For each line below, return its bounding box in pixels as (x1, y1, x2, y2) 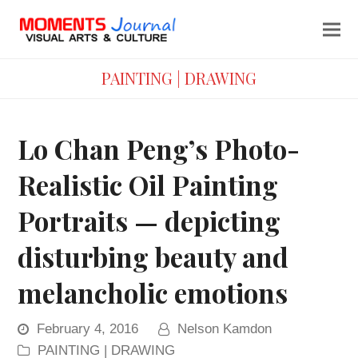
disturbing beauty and (18, 239, 289, 274)
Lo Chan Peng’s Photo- (18, 131, 300, 166)
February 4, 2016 (37, 321, 139, 336)
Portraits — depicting (18, 203, 281, 238)
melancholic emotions (18, 275, 288, 310)
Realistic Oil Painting (18, 167, 279, 202)
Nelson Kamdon (177, 321, 272, 336)
